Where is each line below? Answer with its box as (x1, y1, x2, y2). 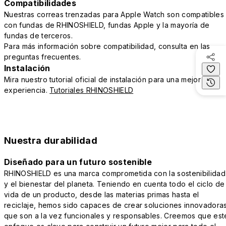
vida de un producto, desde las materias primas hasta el (4, 190, 199, 199)
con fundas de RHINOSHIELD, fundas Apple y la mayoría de (4, 21, 210, 30)
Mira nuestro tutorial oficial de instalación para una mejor (4, 75, 201, 84)
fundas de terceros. (4, 31, 73, 40)
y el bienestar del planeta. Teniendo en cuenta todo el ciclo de (4, 180, 225, 189)
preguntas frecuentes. (4, 52, 81, 62)
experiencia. (4, 86, 50, 95)
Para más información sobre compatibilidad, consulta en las (4, 42, 210, 51)
